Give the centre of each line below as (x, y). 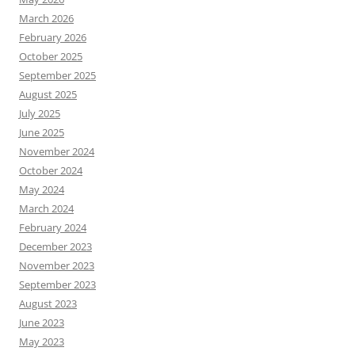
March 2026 (46, 18)
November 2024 (57, 151)
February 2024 (53, 227)
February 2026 (53, 37)
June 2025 (42, 132)
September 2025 (57, 75)
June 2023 (42, 323)
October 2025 (51, 56)
